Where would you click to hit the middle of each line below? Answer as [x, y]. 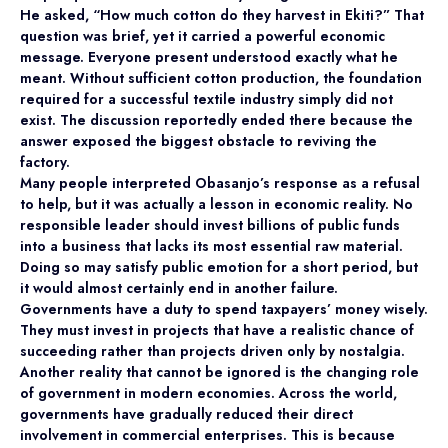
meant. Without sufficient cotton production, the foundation [221, 78]
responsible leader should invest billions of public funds [210, 225]
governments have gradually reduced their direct [186, 414]
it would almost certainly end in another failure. [179, 288]
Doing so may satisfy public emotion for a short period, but [219, 267]
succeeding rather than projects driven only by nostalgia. [212, 351]
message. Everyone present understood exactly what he [209, 57]
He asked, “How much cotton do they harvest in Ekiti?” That [222, 15]
